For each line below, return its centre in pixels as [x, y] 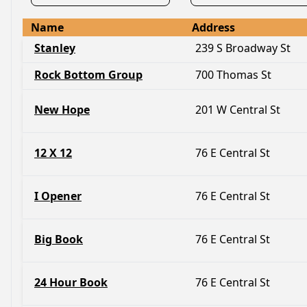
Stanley [55, 48]
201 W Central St [238, 110]
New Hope [62, 110]
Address [213, 27]
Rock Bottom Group [88, 75]
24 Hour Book [71, 282]
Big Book [59, 239]
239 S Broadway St [243, 48]
